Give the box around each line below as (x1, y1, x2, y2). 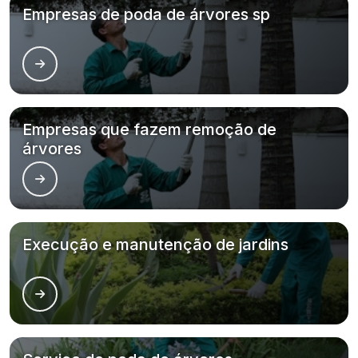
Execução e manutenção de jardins (22, 235, 288, 254)
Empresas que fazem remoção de (22, 120, 276, 139)
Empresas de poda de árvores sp (22, 5, 270, 24)
